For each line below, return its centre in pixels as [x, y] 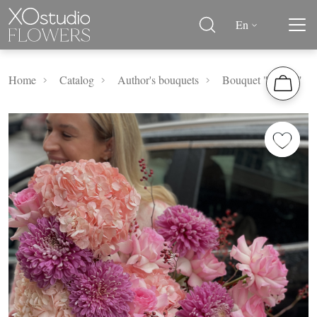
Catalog [77, 80]
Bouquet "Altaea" [262, 80]
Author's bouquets [158, 80]
